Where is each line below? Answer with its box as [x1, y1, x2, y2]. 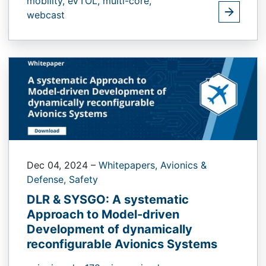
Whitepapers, [99, 159, 160, 172]
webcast [27, 8, 65, 21]
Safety [69, 173, 98, 186]
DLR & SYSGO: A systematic [27, 192, 189, 207]
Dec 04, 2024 [27, 159, 91, 172]
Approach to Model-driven [27, 207, 179, 222]
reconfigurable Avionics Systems [27, 237, 217, 252]
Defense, [27, 173, 69, 186]
